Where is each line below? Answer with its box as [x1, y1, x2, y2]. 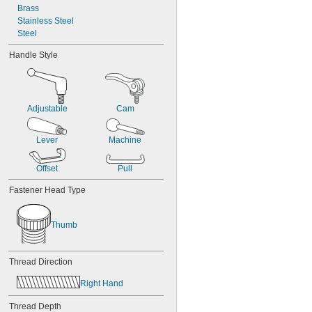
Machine [109, 135, 141, 145]
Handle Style [9, 50, 58, 60]
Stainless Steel [17, 16, 74, 26]
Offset [36, 164, 58, 173]
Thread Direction [9, 257, 72, 267]
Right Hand [80, 278, 123, 288]
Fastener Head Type [9, 185, 86, 195]
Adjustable [26, 104, 68, 114]
